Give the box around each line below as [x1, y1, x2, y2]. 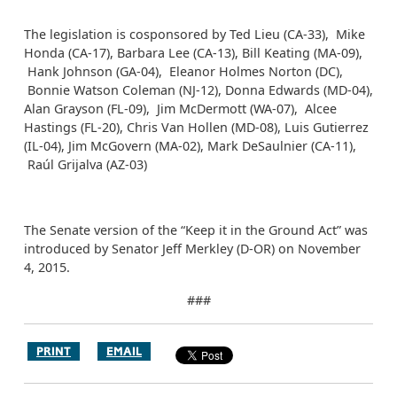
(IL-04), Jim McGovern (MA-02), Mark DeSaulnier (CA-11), [24, 137, 356, 154]
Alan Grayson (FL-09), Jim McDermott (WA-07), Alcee [24, 100, 337, 117]
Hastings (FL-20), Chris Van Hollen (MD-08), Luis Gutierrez [24, 119, 369, 136]
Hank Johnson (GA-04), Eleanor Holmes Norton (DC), [24, 63, 343, 80]
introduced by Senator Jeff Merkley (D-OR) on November [24, 240, 361, 257]
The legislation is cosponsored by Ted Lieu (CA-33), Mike [24, 26, 365, 43]
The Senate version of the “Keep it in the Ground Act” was [24, 222, 368, 238]
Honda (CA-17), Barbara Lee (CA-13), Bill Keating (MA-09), [24, 44, 362, 61]
